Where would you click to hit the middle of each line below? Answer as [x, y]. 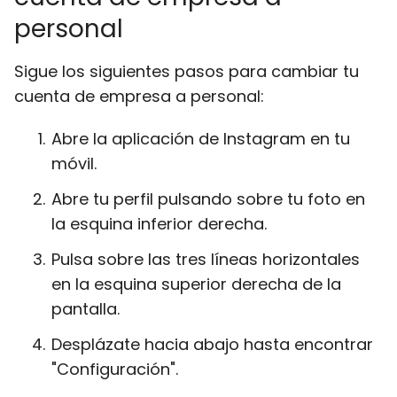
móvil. [74, 163]
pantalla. [86, 309]
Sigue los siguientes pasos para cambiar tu [187, 71]
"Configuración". [115, 369]
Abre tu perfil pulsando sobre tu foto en [208, 199]
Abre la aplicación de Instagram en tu [201, 139]
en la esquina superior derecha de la [196, 284]
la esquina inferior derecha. [159, 224]
